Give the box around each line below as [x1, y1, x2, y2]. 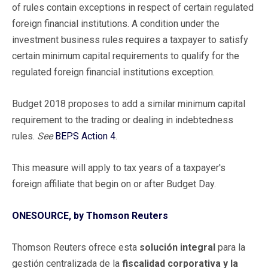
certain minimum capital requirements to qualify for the [12, 50, 239, 62]
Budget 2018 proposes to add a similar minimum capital [12, 98, 245, 109]
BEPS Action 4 [55, 130, 115, 142]
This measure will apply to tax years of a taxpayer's [12, 162, 226, 173]
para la [215, 241, 245, 253]
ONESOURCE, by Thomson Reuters [12, 209, 168, 221]
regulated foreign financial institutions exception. [12, 66, 215, 78]
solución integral [139, 241, 215, 253]
